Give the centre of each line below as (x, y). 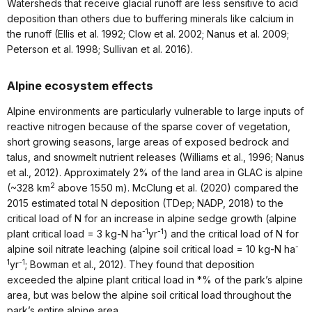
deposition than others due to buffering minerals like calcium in (150, 19)
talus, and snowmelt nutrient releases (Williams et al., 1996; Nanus (156, 157)
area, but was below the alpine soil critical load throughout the (149, 295)
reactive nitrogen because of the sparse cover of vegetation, (149, 127)
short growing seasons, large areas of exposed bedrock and (148, 142)
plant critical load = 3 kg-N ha (75, 234)
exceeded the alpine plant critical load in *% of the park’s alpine (155, 280)
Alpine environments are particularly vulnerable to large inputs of (155, 111)
